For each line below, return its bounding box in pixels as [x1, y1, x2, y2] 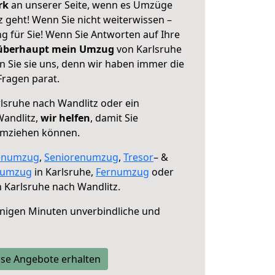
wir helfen [41, 111, 90, 125]
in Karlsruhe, [32, 165, 96, 179]
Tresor [123, 150, 153, 164]
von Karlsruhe [114, 42, 182, 56]
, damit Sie [90, 111, 138, 125]
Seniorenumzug [44, 150, 118, 164]
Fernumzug [96, 165, 149, 179]
